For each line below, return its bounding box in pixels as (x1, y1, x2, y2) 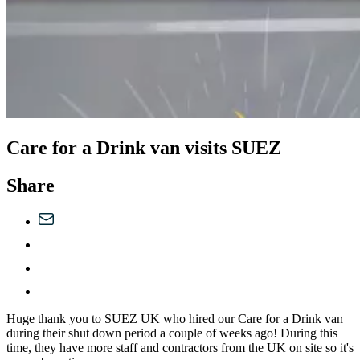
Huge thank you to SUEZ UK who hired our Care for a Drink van (6, 312, 343, 326)
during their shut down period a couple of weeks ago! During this (6, 326, 337, 341)
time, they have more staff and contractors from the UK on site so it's (6, 341, 354, 355)
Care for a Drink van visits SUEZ (6, 137, 281, 159)
